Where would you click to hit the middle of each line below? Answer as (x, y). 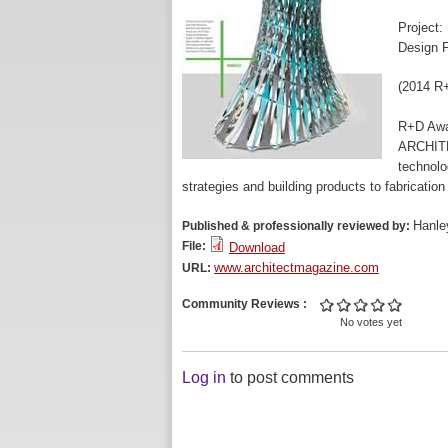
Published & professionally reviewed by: (297, 225)
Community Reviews (242, 303)
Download (257, 247)
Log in (204, 378)
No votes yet (370, 321)
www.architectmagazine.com (296, 267)
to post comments (290, 378)
